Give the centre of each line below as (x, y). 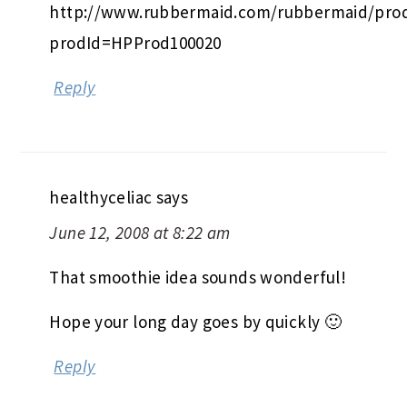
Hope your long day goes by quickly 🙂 (196, 322)
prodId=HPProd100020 (135, 43)
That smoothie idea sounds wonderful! (198, 278)
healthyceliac (101, 198)
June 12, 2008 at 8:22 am (140, 233)
